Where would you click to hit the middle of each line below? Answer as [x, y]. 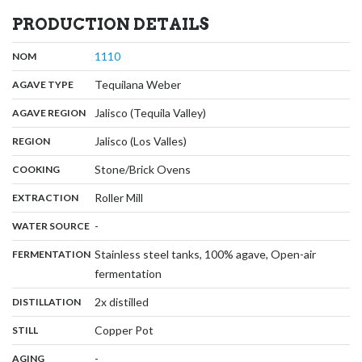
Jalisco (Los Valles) [141, 141]
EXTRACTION [45, 197]
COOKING [36, 169]
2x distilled [122, 301]
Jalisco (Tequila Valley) [151, 112]
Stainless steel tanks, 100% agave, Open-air [206, 254]
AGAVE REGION [49, 112]
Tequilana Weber [138, 84]
